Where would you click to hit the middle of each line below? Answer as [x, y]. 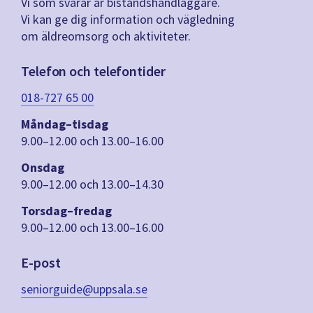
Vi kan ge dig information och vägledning [128, 20]
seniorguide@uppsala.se [84, 289]
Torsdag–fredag [66, 211]
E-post [41, 263]
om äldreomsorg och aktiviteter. [106, 36]
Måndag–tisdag [65, 124]
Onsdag [43, 168]
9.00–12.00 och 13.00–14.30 [92, 184]
